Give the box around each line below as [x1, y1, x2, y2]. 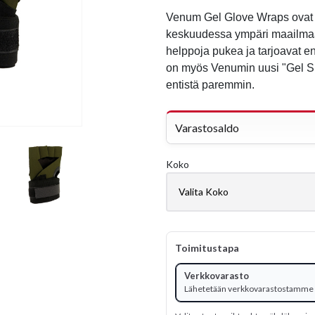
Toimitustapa [175, 242, 239, 254]
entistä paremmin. [166, 79, 255, 91]
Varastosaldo [175, 121, 239, 134]
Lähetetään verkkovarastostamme [184, 283, 314, 294]
